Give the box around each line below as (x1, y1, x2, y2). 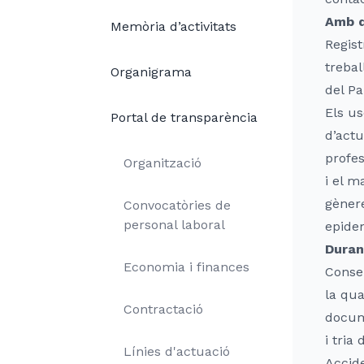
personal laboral (123, 217, 225, 232)
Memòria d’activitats (110, 19, 236, 34)
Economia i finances (123, 259, 249, 275)
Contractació (123, 301, 203, 317)
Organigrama (110, 64, 192, 80)
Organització (123, 155, 201, 171)
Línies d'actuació (123, 344, 230, 359)
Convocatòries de (123, 197, 231, 213)
